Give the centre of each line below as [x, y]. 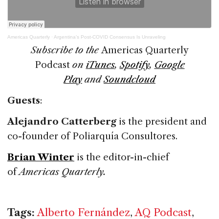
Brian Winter [41, 157]
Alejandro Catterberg [63, 122]
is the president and [163, 122]
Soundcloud [130, 80]
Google [169, 65]
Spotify [134, 65]
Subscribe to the [66, 50]
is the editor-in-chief [122, 157]
